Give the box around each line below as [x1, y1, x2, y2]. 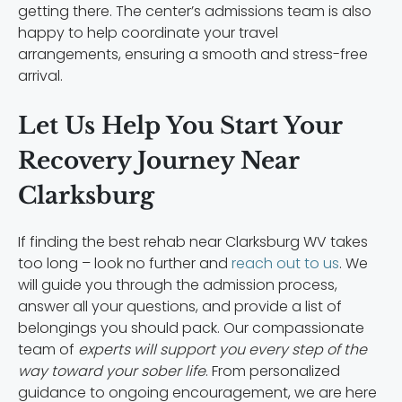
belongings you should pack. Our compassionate [18, 318, 364, 339]
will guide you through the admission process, [18, 275, 337, 296]
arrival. [18, 66, 63, 87]
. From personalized [205, 361, 340, 382]
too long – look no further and [18, 253, 232, 275]
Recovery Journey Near [18, 146, 300, 176]
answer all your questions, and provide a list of [18, 296, 342, 318]
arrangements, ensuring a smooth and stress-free [18, 44, 368, 66]
